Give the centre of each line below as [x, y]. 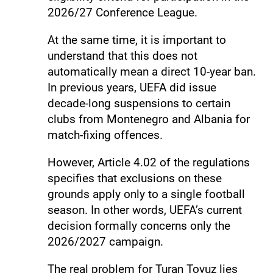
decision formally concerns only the [139, 225]
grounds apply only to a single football [146, 194]
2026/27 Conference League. [122, 12]
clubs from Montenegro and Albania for [148, 119]
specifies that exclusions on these [134, 178]
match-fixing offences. [105, 135]
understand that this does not [122, 55]
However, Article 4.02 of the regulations [148, 162]
